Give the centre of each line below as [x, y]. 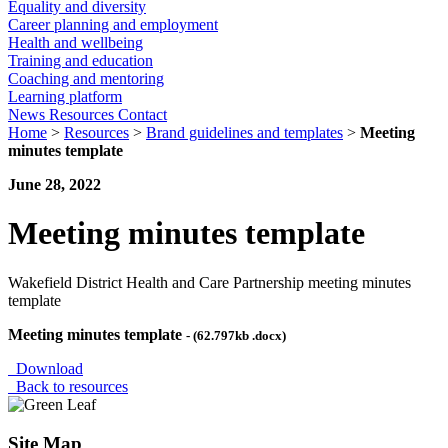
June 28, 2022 [54, 184]
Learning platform [65, 96]
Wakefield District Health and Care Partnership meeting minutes [209, 282]
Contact [142, 114]
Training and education [80, 60]
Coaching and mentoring [86, 78]
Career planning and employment [113, 24]
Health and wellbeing [75, 42]
